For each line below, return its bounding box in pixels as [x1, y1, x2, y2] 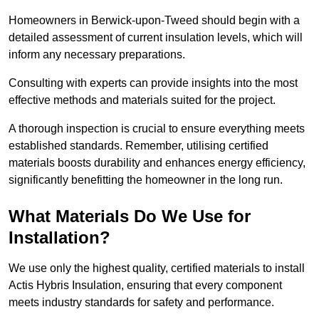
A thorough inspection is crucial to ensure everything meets [9, 122, 305, 135]
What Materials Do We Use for [9, 206, 251, 226]
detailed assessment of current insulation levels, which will [9, 31, 303, 44]
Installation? [9, 228, 110, 248]
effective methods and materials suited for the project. [9, 94, 276, 107]
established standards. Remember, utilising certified [9, 140, 268, 152]
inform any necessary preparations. [9, 48, 188, 61]
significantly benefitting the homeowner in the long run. [9, 174, 283, 187]
